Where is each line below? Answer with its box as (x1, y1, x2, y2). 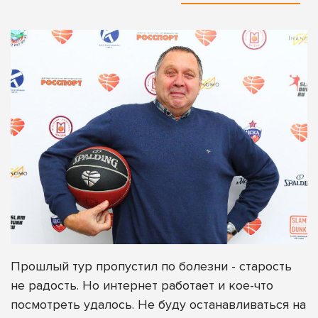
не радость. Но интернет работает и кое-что (11, 277, 273, 293)
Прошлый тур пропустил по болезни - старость (11, 258, 292, 274)
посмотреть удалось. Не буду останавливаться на (11, 296, 306, 312)
